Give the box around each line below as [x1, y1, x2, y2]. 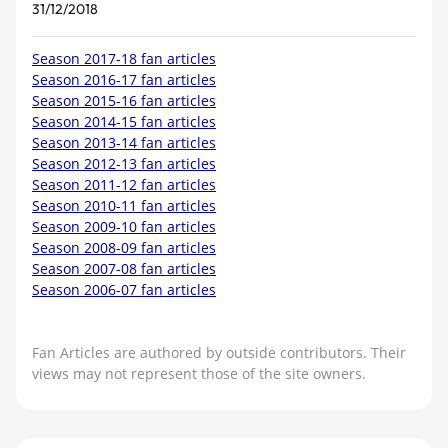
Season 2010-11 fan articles [32, 195, 216, 215]
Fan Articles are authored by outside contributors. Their [32, 342, 406, 362]
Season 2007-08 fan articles [32, 258, 216, 278]
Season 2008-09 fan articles [32, 237, 216, 257]
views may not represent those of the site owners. [32, 363, 366, 383]
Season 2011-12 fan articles [32, 174, 216, 194]
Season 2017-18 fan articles [32, 48, 216, 68]
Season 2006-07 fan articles [32, 279, 216, 299]
